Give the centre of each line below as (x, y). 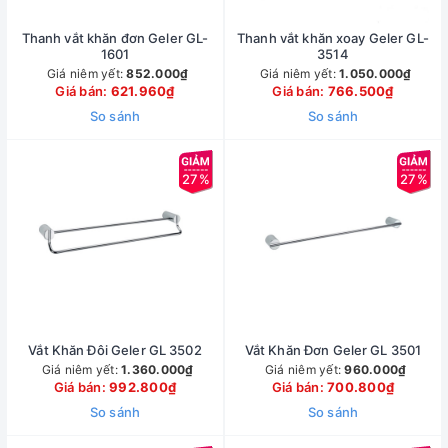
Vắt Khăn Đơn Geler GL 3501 (333, 350)
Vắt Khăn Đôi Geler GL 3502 (115, 350)
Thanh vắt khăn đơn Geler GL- (115, 38)
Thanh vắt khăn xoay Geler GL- (333, 38)
